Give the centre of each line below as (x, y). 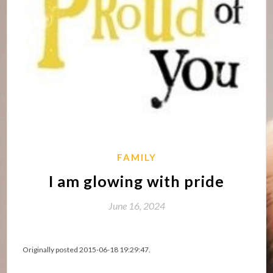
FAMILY (136, 158)
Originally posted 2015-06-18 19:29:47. (87, 250)
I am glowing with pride (136, 181)
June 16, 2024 (136, 206)
